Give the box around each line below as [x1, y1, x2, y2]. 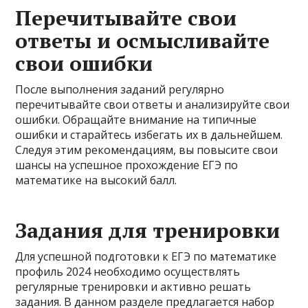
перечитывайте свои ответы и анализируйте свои [15, 97, 290, 112]
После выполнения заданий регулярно [15, 82, 225, 97]
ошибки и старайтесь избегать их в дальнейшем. [15, 127, 283, 142]
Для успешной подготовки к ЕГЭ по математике [15, 249, 277, 264]
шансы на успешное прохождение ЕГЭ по [15, 157, 239, 173]
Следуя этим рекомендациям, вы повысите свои [15, 142, 278, 157]
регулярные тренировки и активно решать [15, 279, 252, 294]
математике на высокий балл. [15, 173, 177, 188]
